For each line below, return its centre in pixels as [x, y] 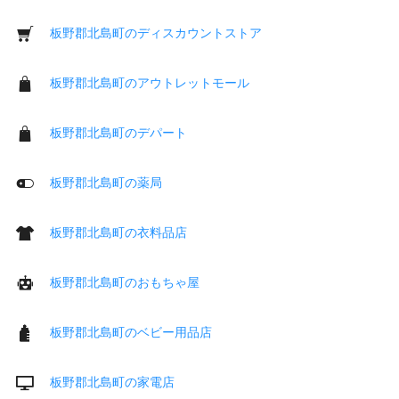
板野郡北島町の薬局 [106, 182]
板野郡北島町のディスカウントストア [156, 33]
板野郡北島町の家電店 [112, 382]
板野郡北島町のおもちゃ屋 [125, 282]
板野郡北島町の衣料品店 [118, 232]
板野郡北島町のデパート [118, 132]
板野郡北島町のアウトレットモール [150, 82]
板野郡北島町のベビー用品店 [131, 332]
